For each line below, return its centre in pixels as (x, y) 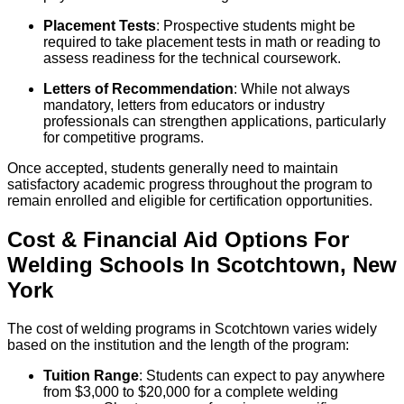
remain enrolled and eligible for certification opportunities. (190, 201)
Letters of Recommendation (138, 89)
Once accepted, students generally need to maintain (173, 169)
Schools (142, 265)
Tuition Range (91, 376)
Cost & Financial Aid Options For (178, 240)
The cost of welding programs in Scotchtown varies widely (192, 329)
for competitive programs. (124, 138)
